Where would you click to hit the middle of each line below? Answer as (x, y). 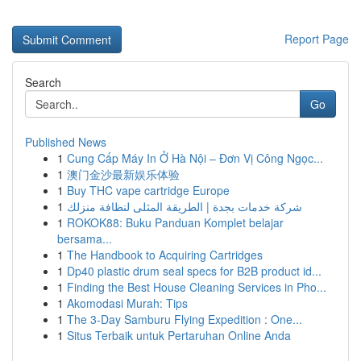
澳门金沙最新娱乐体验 (123, 174)
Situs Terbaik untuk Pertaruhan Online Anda (179, 335)
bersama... (85, 239)
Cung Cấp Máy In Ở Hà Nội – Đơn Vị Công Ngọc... (195, 158)
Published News (66, 142)
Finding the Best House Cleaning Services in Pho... (197, 287)
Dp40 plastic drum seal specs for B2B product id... (194, 271)
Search (43, 82)
